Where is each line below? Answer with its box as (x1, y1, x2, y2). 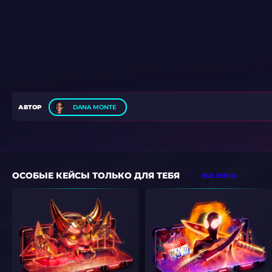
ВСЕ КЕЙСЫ (202, 171, 239, 180)
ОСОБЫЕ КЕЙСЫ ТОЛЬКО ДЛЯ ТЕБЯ (12, 169, 180, 181)
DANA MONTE (73, 103, 117, 111)
